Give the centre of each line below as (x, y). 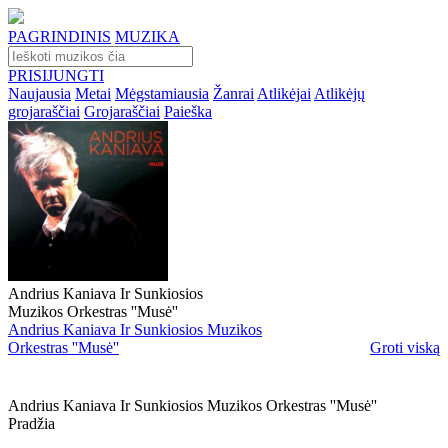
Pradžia (31, 423)
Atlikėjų (339, 93)
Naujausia (39, 93)
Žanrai (233, 93)
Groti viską (405, 347)
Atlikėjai (284, 93)
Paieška (188, 111)
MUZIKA (147, 36)
